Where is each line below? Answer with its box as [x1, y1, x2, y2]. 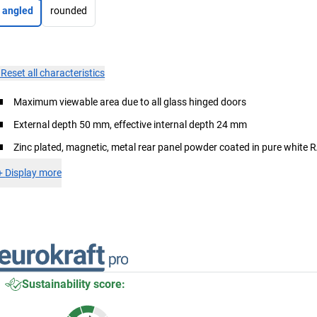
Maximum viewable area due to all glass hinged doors [13, 96, 247, 108]
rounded [50, 4, 88, 16]
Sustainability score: [22, 277, 126, 291]
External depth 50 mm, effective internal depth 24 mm [13, 118, 248, 130]
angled [2, 4, 34, 16]
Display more [5, 166, 62, 178]
